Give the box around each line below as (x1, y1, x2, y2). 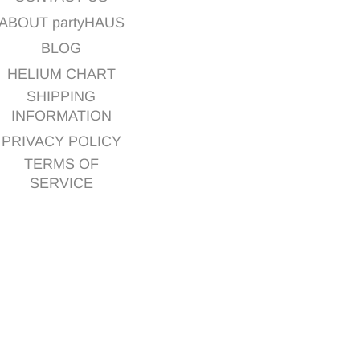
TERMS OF (23, 156, 99, 172)
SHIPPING (27, 88, 96, 104)
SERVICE (29, 175, 93, 191)
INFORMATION (10, 108, 112, 124)
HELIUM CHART (6, 66, 116, 82)
